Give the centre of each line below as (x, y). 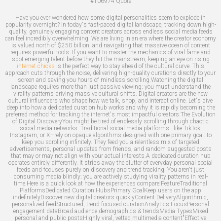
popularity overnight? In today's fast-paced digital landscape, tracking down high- (110, 24)
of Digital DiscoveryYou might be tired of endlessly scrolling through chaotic (110, 121)
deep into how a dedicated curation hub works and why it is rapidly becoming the (110, 107)
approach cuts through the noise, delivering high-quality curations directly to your (110, 73)
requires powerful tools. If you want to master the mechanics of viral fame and (110, 52)
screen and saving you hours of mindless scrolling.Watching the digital (110, 80)
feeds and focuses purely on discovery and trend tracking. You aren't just (110, 169)
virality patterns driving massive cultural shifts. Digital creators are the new (110, 93)
